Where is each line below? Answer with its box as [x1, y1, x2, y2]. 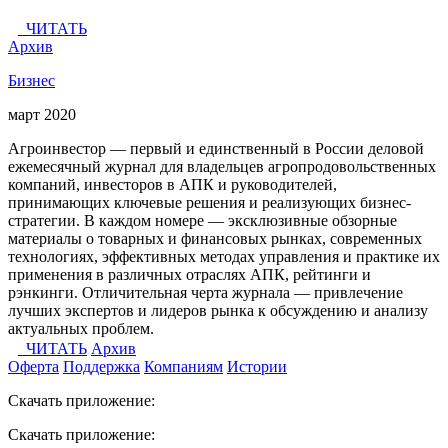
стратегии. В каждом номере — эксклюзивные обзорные [8, 211, 397, 229]
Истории [227, 357, 287, 375]
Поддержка [63, 357, 140, 375]
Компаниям [144, 357, 223, 375]
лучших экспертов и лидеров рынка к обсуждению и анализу [8, 301, 428, 319]
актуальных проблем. [8, 319, 154, 337]
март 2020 [8, 105, 76, 123]
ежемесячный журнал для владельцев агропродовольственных [8, 157, 436, 175]
